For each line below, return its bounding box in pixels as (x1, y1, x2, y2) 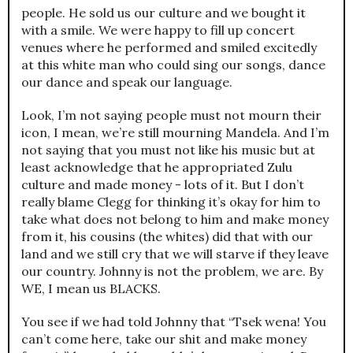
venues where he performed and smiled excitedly (21, 39, 317, 56)
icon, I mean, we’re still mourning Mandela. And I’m (21, 124, 329, 141)
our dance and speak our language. (21, 74, 232, 91)
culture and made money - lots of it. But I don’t (21, 176, 304, 193)
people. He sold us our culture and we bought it (21, 5, 306, 21)
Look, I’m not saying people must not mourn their (21, 107, 321, 124)
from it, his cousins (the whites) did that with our (21, 229, 313, 245)
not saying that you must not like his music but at (21, 142, 315, 158)
